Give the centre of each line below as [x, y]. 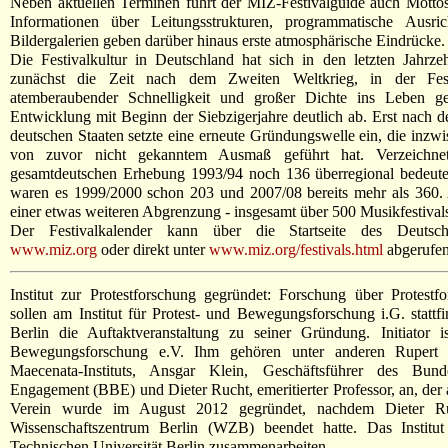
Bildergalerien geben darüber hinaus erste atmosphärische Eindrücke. [227, 40]
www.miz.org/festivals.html [296, 249]
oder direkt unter [153, 249]
